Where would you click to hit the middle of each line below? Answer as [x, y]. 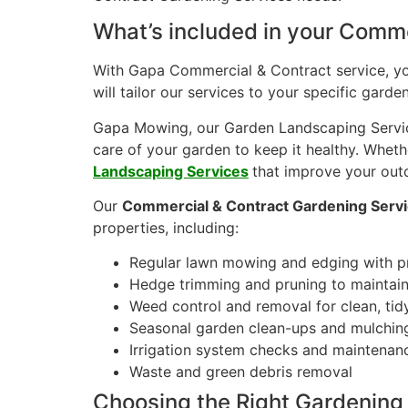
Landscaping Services [171, 171]
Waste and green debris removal [241, 372]
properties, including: [166, 227]
